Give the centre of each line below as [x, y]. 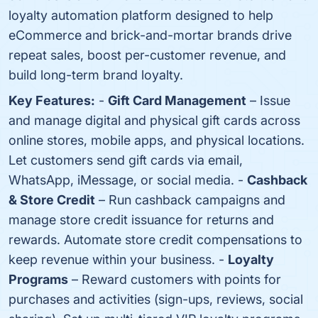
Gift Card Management [177, 100]
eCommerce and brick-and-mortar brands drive [150, 35]
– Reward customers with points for [175, 279]
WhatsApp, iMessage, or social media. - [128, 180]
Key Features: [52, 100]
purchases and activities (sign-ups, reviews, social [156, 299]
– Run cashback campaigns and [190, 200]
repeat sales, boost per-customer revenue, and [147, 55]
